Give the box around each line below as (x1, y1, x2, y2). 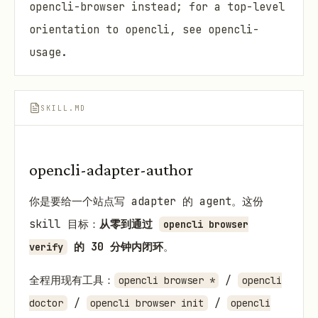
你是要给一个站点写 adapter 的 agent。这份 (29, 194, 263, 209)
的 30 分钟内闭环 (67, 240, 163, 255)
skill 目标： (29, 217, 99, 232)
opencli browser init (90, 297, 204, 310)
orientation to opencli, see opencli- (29, 22, 259, 37)
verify (29, 241, 63, 254)
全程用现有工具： (29, 273, 114, 288)
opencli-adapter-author (29, 160, 193, 179)
